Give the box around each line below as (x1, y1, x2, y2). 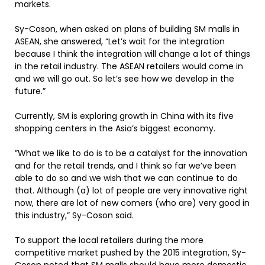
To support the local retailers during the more (15, 234, 203, 246)
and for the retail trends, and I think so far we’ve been (15, 160, 236, 172)
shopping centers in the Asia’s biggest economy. (15, 122, 215, 134)
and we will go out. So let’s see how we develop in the (15, 73, 234, 85)
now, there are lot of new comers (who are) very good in (15, 197, 250, 209)
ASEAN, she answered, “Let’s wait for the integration (15, 35, 225, 47)
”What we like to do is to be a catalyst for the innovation (15, 147, 247, 159)
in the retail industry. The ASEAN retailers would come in (15, 60, 243, 72)
